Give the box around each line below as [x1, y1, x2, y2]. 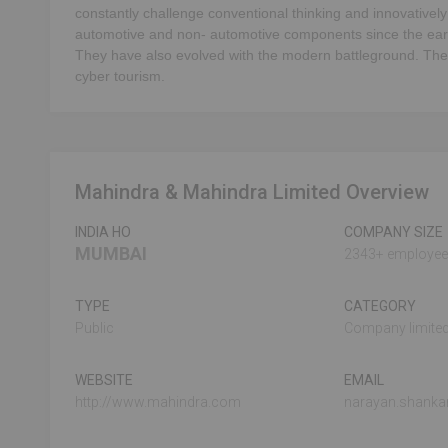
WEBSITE [75, 372, 133, 388]
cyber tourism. [75, 68, 165, 84]
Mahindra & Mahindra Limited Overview [75, 180, 429, 204]
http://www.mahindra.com [75, 394, 241, 410]
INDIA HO [75, 224, 131, 240]
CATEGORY [343, 298, 416, 314]
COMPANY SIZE [343, 224, 443, 240]
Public [75, 320, 114, 336]
